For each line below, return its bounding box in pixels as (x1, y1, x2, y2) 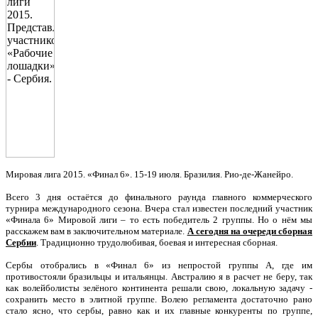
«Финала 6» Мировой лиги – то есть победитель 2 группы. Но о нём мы (6, 214, 312, 225)
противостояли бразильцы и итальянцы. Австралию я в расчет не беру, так (6, 271, 312, 282)
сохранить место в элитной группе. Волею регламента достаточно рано (6, 294, 312, 305)
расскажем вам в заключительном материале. (6, 226, 187, 236)
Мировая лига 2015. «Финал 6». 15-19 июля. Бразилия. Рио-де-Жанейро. (6, 169, 293, 180)
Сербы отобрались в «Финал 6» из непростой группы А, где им (6, 260, 312, 270)
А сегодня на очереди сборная (187, 226, 313, 236)
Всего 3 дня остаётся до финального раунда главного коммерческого (6, 192, 312, 202)
